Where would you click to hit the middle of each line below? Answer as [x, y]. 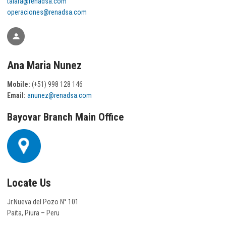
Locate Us [29, 183]
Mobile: [19, 84]
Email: [17, 95]
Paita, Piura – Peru [33, 213]
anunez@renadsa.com [60, 95]
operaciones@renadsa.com [47, 12]
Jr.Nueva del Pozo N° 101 [43, 202]
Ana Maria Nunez [44, 66]
